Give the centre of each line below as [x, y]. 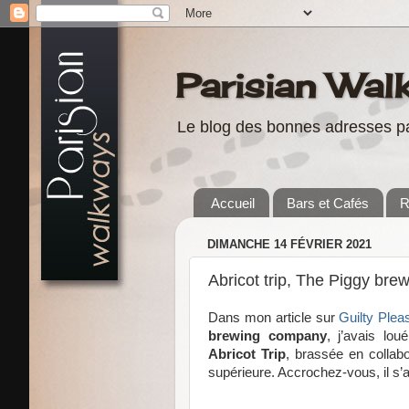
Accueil [232, 203]
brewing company [267, 336]
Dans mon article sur [274, 318]
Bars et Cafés [327, 203]
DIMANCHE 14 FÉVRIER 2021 [289, 244]
